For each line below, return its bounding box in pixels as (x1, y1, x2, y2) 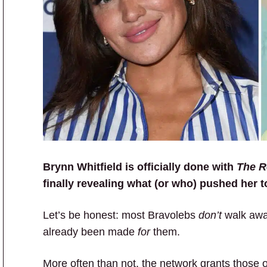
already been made (43, 225, 138, 238)
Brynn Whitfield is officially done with (43, 160, 237, 173)
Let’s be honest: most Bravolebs (43, 209, 198, 221)
